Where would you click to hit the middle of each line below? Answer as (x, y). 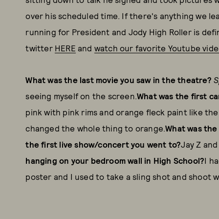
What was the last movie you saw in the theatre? (120, 80)
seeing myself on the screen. (81, 96)
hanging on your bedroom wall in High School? (115, 160)
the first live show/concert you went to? (103, 144)
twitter (40, 48)
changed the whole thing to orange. (96, 128)
